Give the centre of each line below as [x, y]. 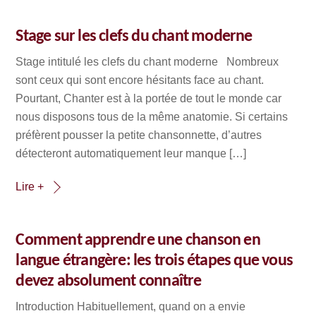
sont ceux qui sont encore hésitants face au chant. [140, 80]
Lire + [30, 186]
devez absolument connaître [109, 282]
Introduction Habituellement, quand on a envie [131, 307]
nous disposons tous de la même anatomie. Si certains [152, 116]
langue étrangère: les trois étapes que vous [154, 261]
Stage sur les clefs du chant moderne [134, 36]
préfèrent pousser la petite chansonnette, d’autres [139, 135]
